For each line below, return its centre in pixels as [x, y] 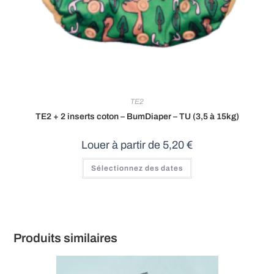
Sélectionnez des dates [137, 168]
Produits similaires [66, 238]
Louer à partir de [122, 145]
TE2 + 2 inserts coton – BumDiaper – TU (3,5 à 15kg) [137, 117]
